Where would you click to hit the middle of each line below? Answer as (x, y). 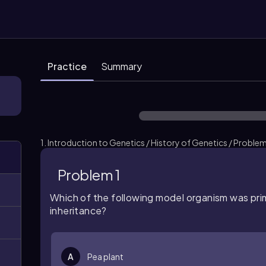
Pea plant (105, 256)
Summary (121, 66)
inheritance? (78, 210)
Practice (67, 66)
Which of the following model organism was (150, 197)
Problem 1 (89, 174)
